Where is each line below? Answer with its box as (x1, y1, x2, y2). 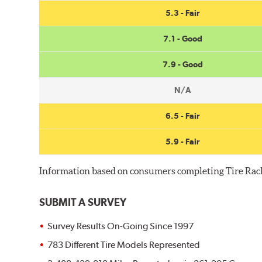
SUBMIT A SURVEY (39, 195, 127, 208)
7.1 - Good (163, 33, 202, 43)
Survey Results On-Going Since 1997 (47, 220, 194, 232)
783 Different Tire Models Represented (47, 239, 201, 251)
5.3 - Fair (166, 8, 200, 18)
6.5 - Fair (166, 111, 200, 120)
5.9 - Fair (166, 136, 200, 146)
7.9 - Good (162, 59, 203, 69)
